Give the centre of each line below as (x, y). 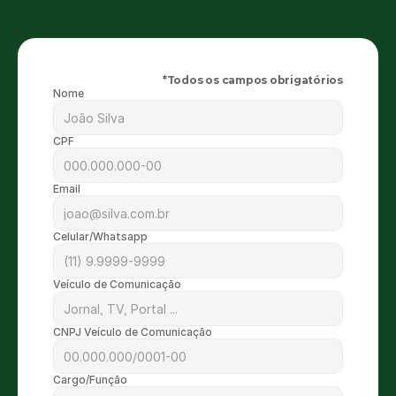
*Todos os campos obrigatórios (252, 80)
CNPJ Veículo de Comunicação (133, 332)
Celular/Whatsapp (100, 236)
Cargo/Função (90, 380)
